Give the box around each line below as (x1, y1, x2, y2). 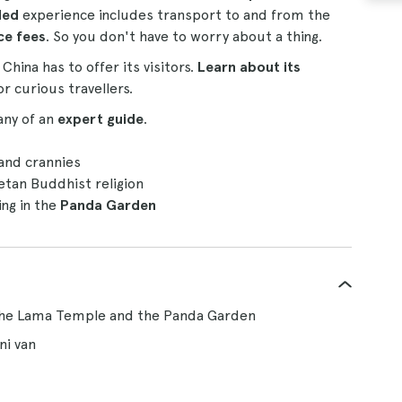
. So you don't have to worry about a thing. (46, 28, 322, 45)
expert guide (57, 110, 144, 127)
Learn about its (197, 58, 301, 75)
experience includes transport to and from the (19, 6, 330, 23)
